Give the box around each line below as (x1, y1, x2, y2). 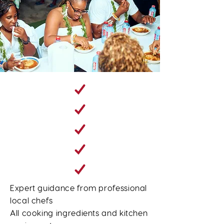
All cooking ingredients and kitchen (10, 208, 148, 217)
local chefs (10, 195, 53, 205)
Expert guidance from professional (10, 183, 147, 192)
